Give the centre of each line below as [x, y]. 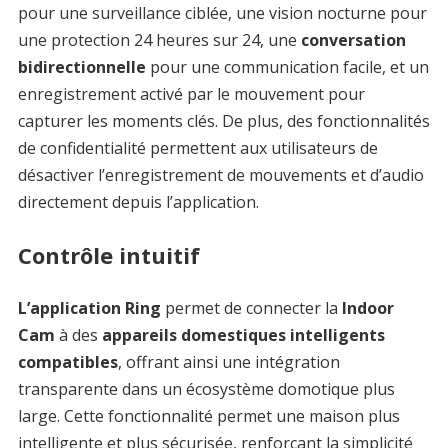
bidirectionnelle [83, 66]
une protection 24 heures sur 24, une [159, 39]
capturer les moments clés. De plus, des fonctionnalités [223, 120]
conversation [353, 39]
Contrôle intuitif [108, 254]
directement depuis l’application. [138, 201]
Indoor [367, 307]
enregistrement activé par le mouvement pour [191, 93]
